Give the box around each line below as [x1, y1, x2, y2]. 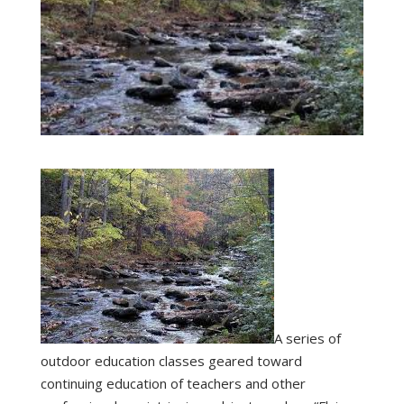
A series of [273, 329, 341, 348]
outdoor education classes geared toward [40, 352, 302, 371]
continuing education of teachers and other [40, 374, 306, 393]
